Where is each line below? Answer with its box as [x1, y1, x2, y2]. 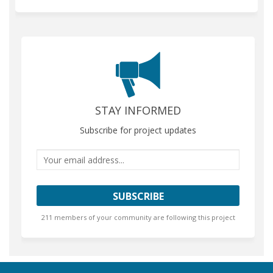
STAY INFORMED [95, 103, 181, 118]
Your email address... [36, 149, 137, 163]
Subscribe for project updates [80, 124, 196, 136]
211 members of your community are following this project [41, 213, 235, 222]
